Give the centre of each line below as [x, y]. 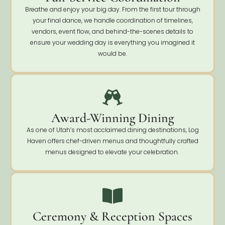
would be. [113, 53]
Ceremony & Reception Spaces [113, 216]
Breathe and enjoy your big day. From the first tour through [113, 9]
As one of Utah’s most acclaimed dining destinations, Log [113, 130]
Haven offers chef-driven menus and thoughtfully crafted [113, 141]
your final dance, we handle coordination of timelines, [113, 20]
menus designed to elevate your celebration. [113, 152]
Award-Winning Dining [113, 118]
